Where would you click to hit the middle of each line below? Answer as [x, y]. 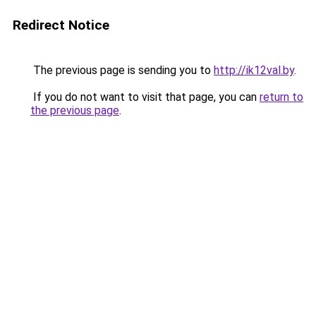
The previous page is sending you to [122, 70]
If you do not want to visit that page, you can [145, 97]
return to [281, 97]
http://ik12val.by [254, 70]
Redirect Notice [61, 25]
